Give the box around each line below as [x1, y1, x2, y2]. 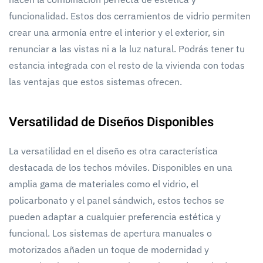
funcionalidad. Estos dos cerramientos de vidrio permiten [9, 9, 251, 22]
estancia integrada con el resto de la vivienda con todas [9, 59, 245, 71]
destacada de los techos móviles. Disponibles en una [9, 161, 232, 173]
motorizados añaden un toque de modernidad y [9, 243, 209, 255]
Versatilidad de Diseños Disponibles [9, 112, 214, 131]
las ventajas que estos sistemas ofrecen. [9, 75, 182, 87]
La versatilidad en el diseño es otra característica [9, 144, 218, 157]
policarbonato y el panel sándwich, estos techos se [9, 194, 224, 206]
